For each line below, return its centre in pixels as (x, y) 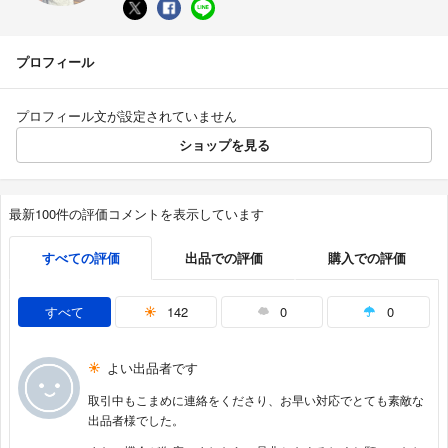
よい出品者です (153, 367)
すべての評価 (80, 257)
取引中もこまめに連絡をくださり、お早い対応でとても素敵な (255, 399)
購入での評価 (367, 257)
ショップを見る (224, 144)
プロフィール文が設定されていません (126, 115)
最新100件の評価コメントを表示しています (136, 213)
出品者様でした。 (135, 419)
